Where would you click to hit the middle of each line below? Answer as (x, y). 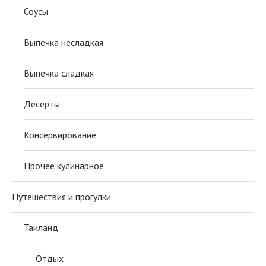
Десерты (42, 104)
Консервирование (60, 135)
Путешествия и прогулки (61, 197)
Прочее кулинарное (64, 166)
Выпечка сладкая (59, 73)
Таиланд (41, 228)
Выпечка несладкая (64, 42)
